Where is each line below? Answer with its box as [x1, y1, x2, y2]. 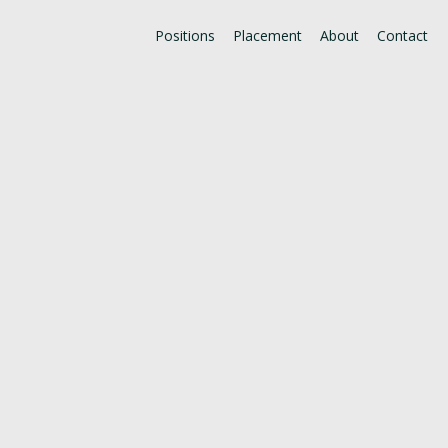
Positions [155, 26, 215, 45]
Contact [377, 26, 428, 45]
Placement [233, 26, 302, 45]
